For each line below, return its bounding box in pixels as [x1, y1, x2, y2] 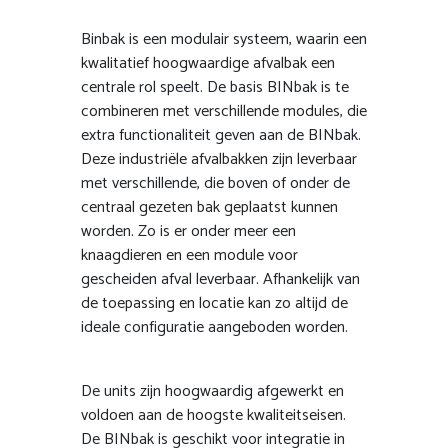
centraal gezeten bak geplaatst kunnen [81, 193, 338, 221]
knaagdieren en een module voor [81, 241, 298, 269]
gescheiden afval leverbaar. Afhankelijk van [81, 265, 360, 293]
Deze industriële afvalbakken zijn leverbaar [81, 145, 357, 173]
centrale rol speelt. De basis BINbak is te [81, 73, 349, 101]
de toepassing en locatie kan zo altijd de [81, 289, 348, 317]
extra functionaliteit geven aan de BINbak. [81, 121, 361, 149]
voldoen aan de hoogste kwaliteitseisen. [81, 401, 346, 429]
